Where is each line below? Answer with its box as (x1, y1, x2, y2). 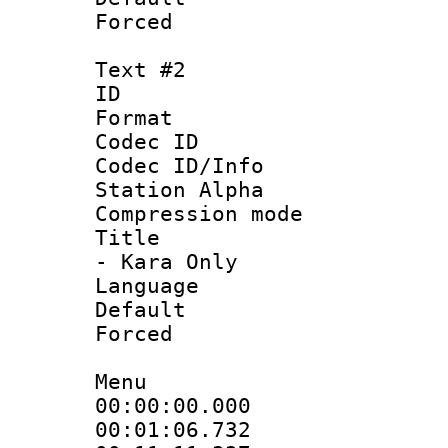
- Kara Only (95, 249, 238, 274)
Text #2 (95, 57, 186, 82)
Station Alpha (95, 177, 264, 202)
